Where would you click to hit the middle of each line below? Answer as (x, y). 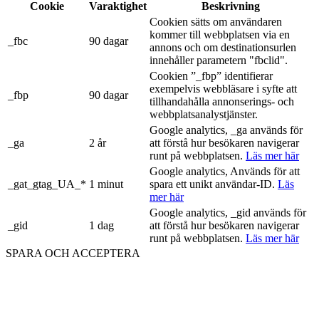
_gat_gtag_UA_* (47, 184)
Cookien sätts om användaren (216, 21)
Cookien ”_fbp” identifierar (211, 75)
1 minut (106, 184)
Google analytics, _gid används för (228, 212)
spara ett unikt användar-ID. (214, 184)
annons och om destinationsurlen (223, 47)
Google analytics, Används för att (225, 171)
